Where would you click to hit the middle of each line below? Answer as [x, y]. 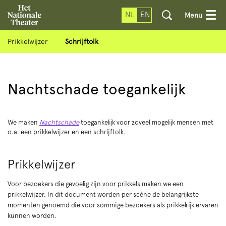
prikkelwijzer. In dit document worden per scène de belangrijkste [103, 194]
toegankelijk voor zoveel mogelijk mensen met [146, 122]
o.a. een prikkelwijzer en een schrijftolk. [67, 132]
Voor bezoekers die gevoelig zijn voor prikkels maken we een [96, 184]
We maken [23, 122]
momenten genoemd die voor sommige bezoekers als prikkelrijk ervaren [113, 205]
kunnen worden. [32, 215]
